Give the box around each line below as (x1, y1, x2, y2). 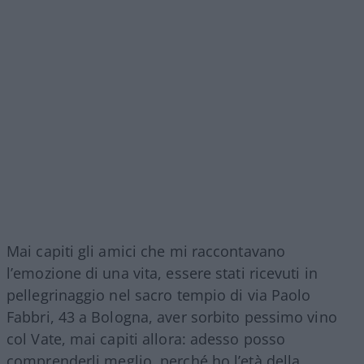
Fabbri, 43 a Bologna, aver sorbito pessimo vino (6, 306, 337, 327)
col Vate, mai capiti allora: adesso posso (6, 328, 286, 349)
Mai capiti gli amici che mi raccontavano (6, 240, 286, 261)
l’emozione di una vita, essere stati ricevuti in (6, 262, 318, 283)
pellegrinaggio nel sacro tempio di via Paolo (6, 284, 311, 305)
